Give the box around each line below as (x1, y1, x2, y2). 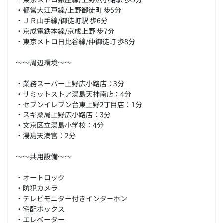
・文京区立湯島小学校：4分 (16, 119, 104, 130)
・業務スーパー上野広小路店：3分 (16, 77, 124, 88)
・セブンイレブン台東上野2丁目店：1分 (16, 98, 142, 109)
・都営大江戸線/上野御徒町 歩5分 (16, 4, 121, 15)
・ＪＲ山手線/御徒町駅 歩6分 (16, 14, 108, 25)
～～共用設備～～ (16, 150, 72, 161)
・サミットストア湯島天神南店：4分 (16, 88, 131, 99)
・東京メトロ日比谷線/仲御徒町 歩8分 (16, 35, 135, 46)
